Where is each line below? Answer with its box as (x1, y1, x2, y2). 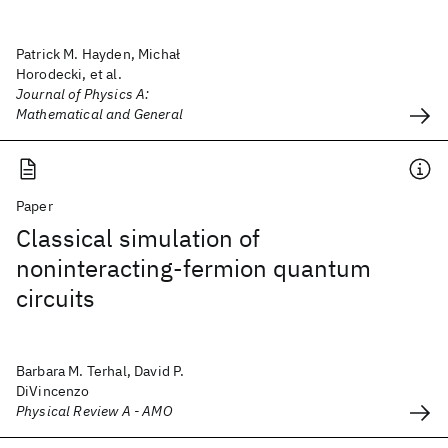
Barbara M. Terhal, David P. (16, 362, 185, 380)
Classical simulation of (16, 222, 260, 254)
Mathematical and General (16, 105, 183, 123)
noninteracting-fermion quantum (16, 252, 371, 284)
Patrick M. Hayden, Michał (16, 45, 181, 63)
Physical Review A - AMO (16, 402, 173, 420)
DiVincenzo (16, 382, 90, 400)
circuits (16, 282, 95, 314)
